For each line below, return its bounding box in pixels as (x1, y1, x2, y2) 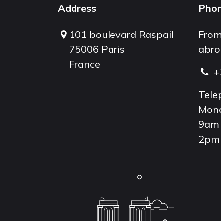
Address (58, 1, 96, 14)
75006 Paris (69, 42, 125, 55)
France (69, 57, 101, 70)
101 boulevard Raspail (69, 28, 174, 40)
